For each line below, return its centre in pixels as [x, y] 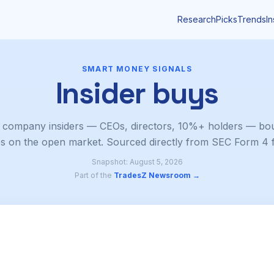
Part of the [94, 175]
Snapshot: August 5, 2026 [137, 162]
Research [197, 19]
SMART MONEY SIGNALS [137, 69]
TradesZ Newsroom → [157, 175]
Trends [252, 19]
